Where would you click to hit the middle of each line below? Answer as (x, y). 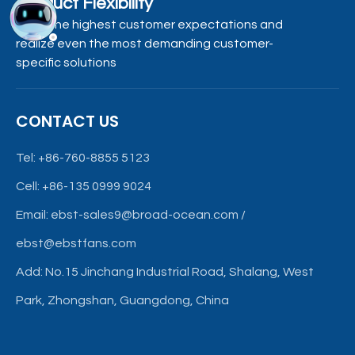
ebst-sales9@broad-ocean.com (145, 215)
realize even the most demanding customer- (145, 44)
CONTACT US (67, 121)
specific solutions (66, 63)
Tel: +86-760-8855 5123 (83, 158)
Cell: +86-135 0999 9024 (84, 186)
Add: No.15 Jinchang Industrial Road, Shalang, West (165, 272)
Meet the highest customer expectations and (149, 25)
